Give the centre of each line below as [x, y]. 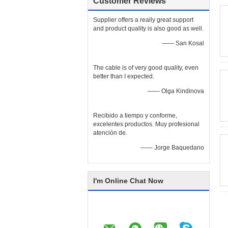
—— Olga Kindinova [176, 91]
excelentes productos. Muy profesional [146, 124]
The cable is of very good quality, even [146, 68]
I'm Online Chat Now [128, 181]
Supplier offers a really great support [143, 20]
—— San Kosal [183, 43]
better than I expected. [124, 76]
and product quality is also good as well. [148, 28]
